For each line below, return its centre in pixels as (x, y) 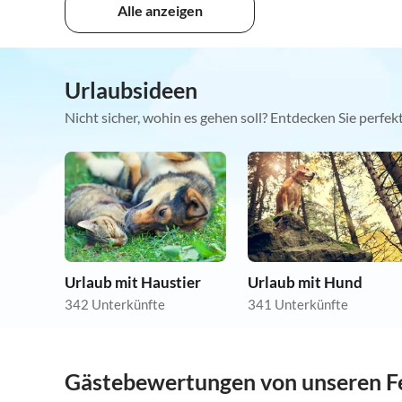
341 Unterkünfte (298, 305)
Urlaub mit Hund (305, 283)
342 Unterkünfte (115, 305)
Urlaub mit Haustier (133, 283)
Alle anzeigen (160, 11)
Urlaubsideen (131, 90)
